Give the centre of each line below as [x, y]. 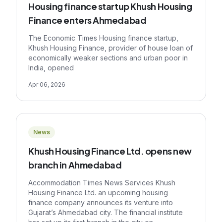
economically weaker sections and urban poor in [108, 58]
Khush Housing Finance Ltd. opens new [110, 151]
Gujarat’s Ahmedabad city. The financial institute [106, 212]
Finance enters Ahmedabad [87, 20]
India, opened [51, 68]
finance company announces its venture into [101, 202]
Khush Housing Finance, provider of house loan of [111, 48]
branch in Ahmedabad [75, 165]
